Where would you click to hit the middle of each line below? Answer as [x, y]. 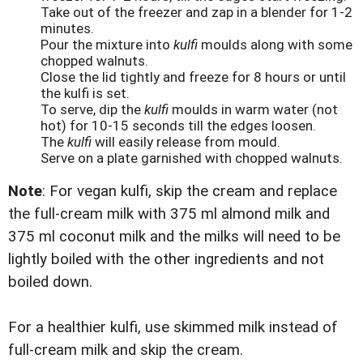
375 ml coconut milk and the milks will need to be [174, 236]
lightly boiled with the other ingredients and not [166, 259]
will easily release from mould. [186, 141]
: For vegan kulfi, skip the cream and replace [190, 191]
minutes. [67, 28]
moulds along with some [275, 44]
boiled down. [50, 282]
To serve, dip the [92, 109]
